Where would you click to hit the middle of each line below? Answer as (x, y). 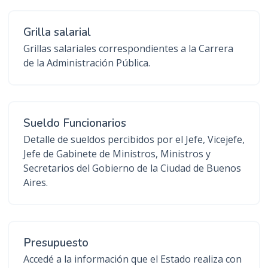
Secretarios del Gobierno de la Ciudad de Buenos (132, 168)
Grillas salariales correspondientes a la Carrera (128, 48)
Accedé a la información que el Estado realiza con (133, 259)
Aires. (36, 182)
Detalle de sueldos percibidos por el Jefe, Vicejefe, (134, 139)
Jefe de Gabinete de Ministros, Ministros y (117, 154)
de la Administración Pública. (87, 63)
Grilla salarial (57, 32)
